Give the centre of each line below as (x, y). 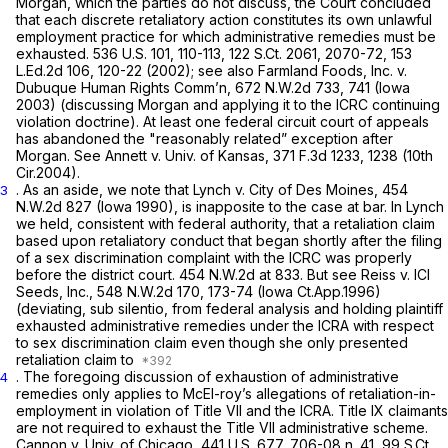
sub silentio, (131, 309)
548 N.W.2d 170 (148, 292)
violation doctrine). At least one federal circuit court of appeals (222, 122)
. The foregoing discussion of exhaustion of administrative (207, 377)
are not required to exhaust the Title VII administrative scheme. (222, 428)
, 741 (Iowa (375, 88)
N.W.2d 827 (54, 207)
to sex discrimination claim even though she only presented (212, 343)
